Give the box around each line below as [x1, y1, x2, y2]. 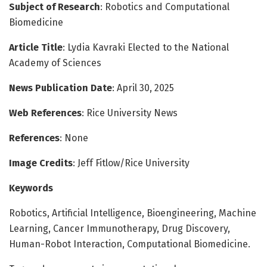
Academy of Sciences [9, 57, 101, 69]
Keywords [9, 182, 53, 194]
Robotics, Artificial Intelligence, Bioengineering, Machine [9, 207, 256, 219]
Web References [9, 107, 82, 119]
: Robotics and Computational [100, 1, 229, 13]
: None [60, 132, 88, 144]
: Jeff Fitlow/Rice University [73, 157, 190, 169]
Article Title [9, 42, 63, 54]
